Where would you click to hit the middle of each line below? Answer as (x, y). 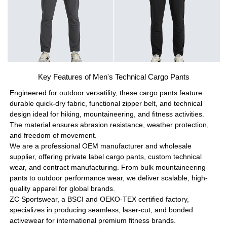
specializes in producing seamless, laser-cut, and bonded (102, 210)
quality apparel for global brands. (63, 188)
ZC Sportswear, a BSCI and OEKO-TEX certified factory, (100, 199)
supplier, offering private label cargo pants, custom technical (106, 156)
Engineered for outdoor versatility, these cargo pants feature (106, 92)
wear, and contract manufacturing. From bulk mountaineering (108, 167)
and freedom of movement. (53, 135)
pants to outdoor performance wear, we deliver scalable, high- (109, 178)
